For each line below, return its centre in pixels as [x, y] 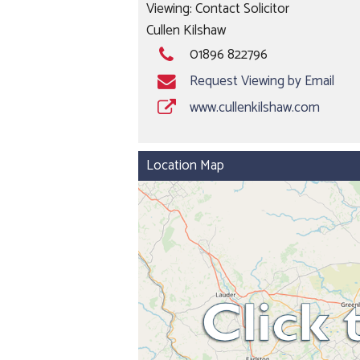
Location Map [185, 166]
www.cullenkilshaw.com [255, 108]
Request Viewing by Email [262, 82]
